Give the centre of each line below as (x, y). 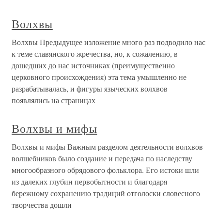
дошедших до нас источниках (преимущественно (93, 65)
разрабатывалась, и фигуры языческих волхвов (90, 89)
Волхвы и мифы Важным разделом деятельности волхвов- (108, 147)
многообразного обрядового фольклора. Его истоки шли (105, 170)
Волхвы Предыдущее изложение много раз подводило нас (108, 42)
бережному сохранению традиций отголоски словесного (106, 193)
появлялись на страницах (54, 100)
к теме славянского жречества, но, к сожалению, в (95, 54)
